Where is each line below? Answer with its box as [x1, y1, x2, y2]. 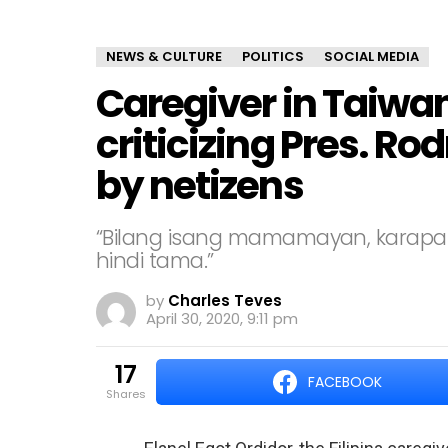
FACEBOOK [307, 372, 382, 392]
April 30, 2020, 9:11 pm [146, 308, 298, 329]
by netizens [96, 158, 303, 213]
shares [113, 386, 146, 402]
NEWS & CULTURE [106, 47, 222, 66]
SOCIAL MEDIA [324, 47, 419, 66]
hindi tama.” [96, 246, 214, 275]
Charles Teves [168, 290, 282, 311]
